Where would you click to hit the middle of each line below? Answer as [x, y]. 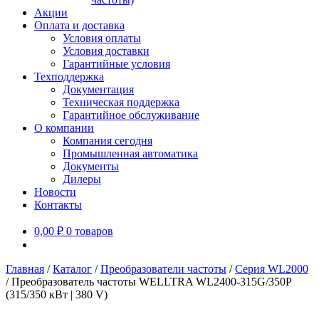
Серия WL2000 [272, 269]
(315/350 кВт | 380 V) [57, 294]
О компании [64, 128]
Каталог [72, 269]
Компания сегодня [108, 141]
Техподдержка [69, 77]
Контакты [58, 205]
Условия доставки [106, 51]
